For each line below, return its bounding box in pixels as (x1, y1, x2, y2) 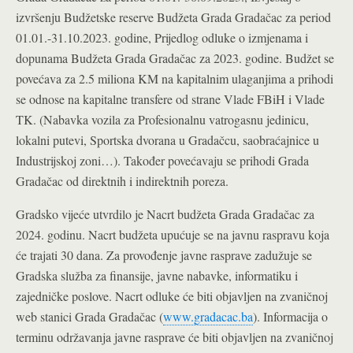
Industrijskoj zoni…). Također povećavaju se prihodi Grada (16, 152, 309, 169)
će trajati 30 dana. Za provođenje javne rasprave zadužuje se (16, 247, 312, 263)
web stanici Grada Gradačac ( (16, 308, 163, 325)
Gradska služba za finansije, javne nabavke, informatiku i (16, 267, 298, 284)
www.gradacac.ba (163, 308, 253, 325)
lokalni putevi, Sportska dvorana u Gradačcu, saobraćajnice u (16, 132, 319, 148)
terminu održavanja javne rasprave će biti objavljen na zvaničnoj (16, 329, 333, 345)
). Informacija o (253, 308, 328, 325)
